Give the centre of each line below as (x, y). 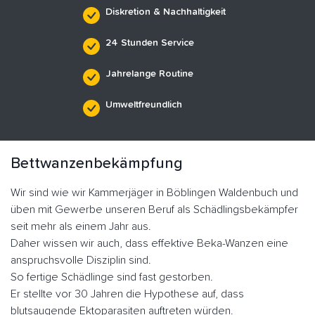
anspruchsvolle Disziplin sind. (81, 260)
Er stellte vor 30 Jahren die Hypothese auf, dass (127, 294)
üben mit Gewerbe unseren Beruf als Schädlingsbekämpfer (154, 209)
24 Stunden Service (149, 43)
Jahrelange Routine (149, 73)
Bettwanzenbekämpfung (97, 163)
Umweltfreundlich (143, 104)
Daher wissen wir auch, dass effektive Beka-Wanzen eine (149, 243)
